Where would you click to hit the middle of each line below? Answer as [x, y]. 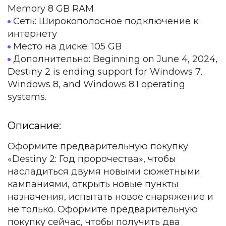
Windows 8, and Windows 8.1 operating [96, 84]
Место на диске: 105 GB [67, 46]
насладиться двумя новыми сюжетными [104, 171]
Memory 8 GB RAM [51, 8]
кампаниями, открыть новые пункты [93, 184]
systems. [27, 97]
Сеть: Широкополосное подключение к [106, 21]
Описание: [34, 125]
